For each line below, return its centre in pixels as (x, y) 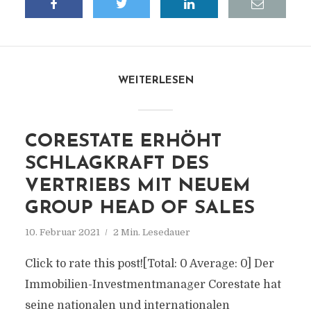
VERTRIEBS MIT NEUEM (137, 186)
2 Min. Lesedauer (151, 232)
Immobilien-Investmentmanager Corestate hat (153, 285)
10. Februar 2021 (62, 232)
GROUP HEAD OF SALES (140, 209)
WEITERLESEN (155, 81)
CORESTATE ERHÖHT (123, 142)
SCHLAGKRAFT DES (117, 164)
